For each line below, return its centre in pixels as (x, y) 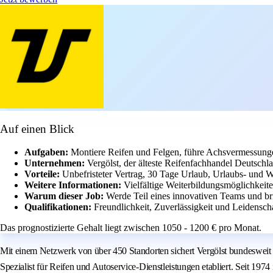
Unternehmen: (56, 163)
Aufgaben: (48, 152)
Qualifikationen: (59, 207)
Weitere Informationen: (74, 185)
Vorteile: (43, 174)
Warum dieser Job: (65, 196)
